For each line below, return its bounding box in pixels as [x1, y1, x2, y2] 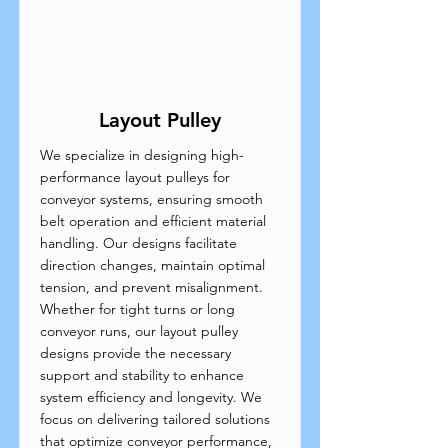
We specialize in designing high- [40, 146, 244, 164]
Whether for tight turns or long [40, 300, 235, 318]
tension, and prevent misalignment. [40, 278, 263, 296]
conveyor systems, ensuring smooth [40, 190, 263, 208]
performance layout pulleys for [40, 168, 230, 186]
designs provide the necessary [40, 344, 231, 362]
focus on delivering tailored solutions [40, 410, 270, 428]
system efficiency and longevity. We [40, 388, 262, 406]
